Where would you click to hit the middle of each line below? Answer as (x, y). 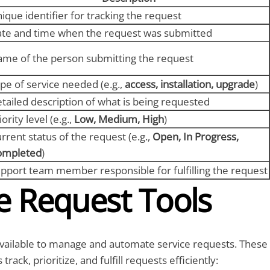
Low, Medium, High (119, 119)
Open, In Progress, (195, 137)
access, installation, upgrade (190, 84)
